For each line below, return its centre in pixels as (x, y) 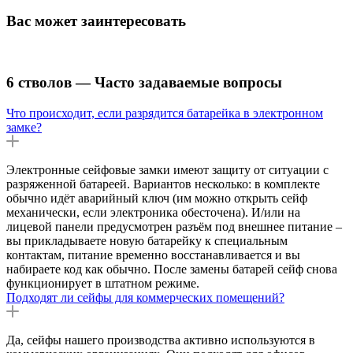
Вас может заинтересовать (96, 21)
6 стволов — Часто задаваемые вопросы (144, 82)
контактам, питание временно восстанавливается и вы (153, 255)
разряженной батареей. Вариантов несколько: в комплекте (163, 184)
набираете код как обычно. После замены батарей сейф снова (172, 269)
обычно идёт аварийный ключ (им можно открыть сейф (157, 198)
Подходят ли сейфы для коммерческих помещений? (145, 297)
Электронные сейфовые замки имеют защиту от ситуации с (167, 169)
